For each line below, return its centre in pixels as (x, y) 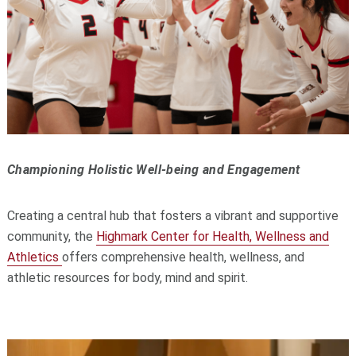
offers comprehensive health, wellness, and (183, 257)
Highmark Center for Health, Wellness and (212, 236)
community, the (51, 236)
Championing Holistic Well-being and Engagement (153, 169)
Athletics (34, 257)
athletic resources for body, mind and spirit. (127, 277)
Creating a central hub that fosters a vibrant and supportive (172, 215)
